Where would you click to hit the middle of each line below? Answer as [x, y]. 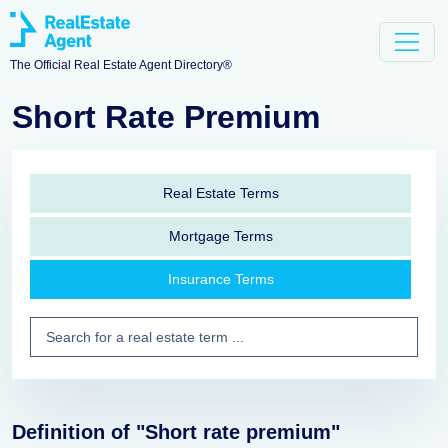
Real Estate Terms [220, 193]
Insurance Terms [220, 279]
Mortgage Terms [220, 236]
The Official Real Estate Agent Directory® [121, 65]
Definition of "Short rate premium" [176, 432]
